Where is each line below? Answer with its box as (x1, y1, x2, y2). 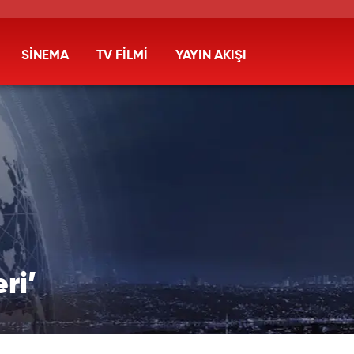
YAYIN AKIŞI (175, 49, 247, 62)
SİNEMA (21, 49, 69, 62)
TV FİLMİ (96, 49, 148, 62)
